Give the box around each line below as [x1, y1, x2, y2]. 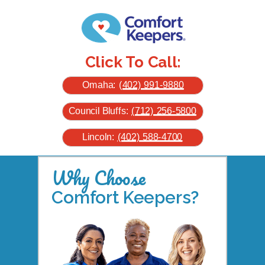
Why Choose [51, 162, 146, 193]
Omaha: [82, 79, 119, 90]
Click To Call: [85, 53, 180, 72]
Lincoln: [82, 131, 118, 142]
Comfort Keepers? [51, 186, 199, 208]
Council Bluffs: [68, 105, 132, 116]
